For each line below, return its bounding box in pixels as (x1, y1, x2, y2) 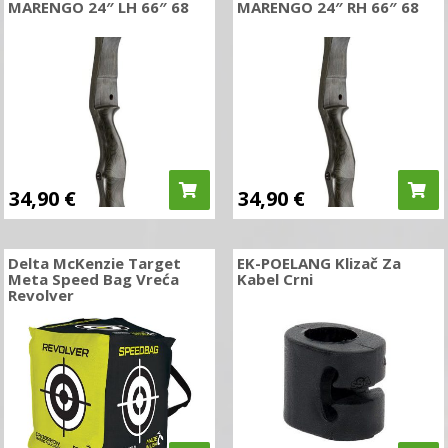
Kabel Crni (236, 269, 313, 289)
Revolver (8, 285, 75, 305)
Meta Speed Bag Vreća (8, 269, 180, 289)
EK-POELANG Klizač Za (236, 253, 401, 273)
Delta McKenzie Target (8, 253, 182, 273)
